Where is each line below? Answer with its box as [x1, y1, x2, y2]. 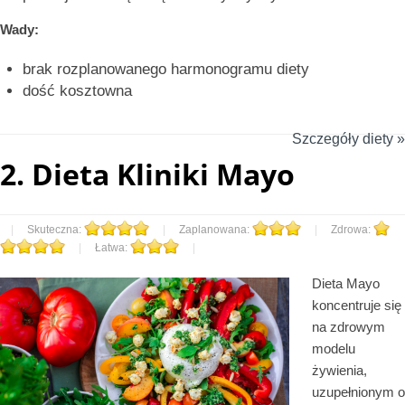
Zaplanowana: [179, 222, 252, 236]
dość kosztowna [23, 81, 132, 99]
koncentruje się [312, 297, 401, 313]
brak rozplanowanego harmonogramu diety [23, 60, 309, 78]
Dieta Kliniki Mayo [32, 154, 295, 193]
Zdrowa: [331, 222, 373, 236]
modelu [312, 340, 355, 356]
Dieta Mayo [312, 275, 380, 291]
